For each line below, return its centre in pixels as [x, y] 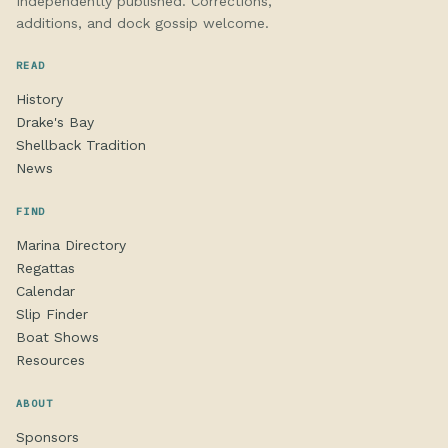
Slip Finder [52, 314]
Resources [50, 360]
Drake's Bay [55, 122]
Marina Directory [71, 245]
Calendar [45, 291]
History [39, 99]
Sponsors [47, 437]
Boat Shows [57, 337]
